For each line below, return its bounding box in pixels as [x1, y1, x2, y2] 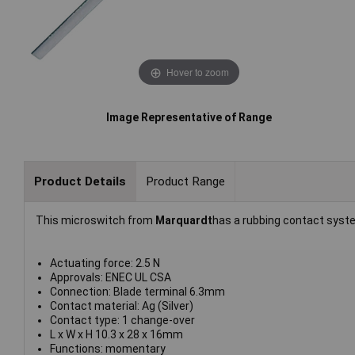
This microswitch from [36, 214, 155, 227]
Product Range [145, 174, 225, 189]
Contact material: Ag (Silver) [49, 300, 193, 313]
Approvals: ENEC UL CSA [49, 271, 171, 284]
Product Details [33, 174, 126, 189]
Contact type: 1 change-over [49, 314, 195, 327]
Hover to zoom [166, 64, 229, 78]
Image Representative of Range [106, 111, 273, 124]
